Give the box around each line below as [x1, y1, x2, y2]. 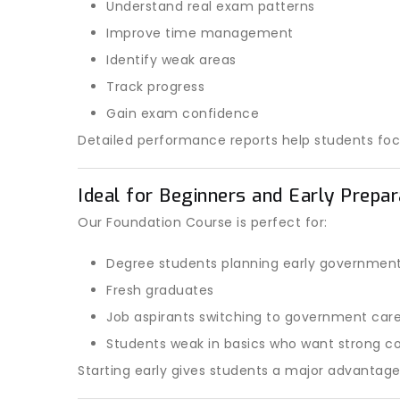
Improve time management [106, 24, 294, 42]
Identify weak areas [106, 51, 237, 69]
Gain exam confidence [106, 104, 259, 122]
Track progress [106, 78, 204, 96]
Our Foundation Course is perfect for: [78, 213, 328, 231]
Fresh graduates [106, 281, 214, 299]
